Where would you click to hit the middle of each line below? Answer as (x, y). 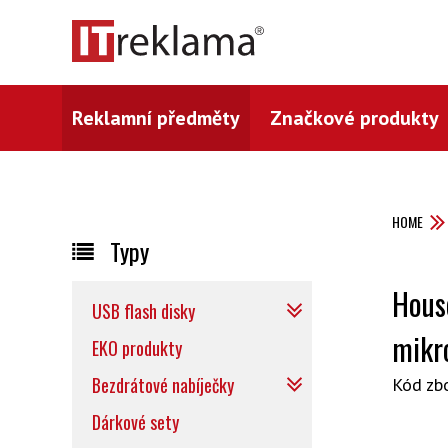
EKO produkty (137, 348)
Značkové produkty (354, 118)
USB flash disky (143, 311)
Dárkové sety (135, 422)
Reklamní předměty (156, 118)
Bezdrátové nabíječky (163, 385)
